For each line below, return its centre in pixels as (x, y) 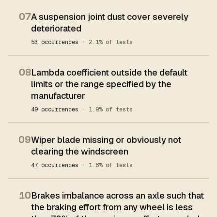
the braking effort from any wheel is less (112, 207)
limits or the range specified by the (101, 84)
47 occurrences (56, 165)
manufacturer (58, 96)
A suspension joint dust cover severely (110, 17)
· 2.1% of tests (107, 42)
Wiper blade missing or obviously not (106, 140)
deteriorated (56, 28)
